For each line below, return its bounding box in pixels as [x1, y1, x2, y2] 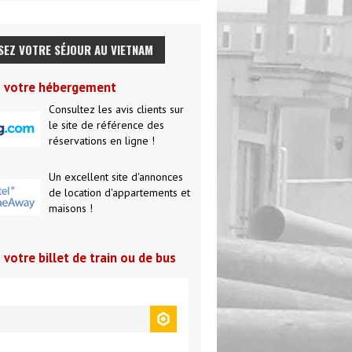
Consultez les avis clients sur [49, 101, 185, 116]
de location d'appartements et [49, 185, 191, 200]
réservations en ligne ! [49, 133, 156, 148]
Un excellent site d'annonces [49, 169, 184, 184]
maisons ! [49, 200, 93, 215]
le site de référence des [49, 117, 165, 132]
